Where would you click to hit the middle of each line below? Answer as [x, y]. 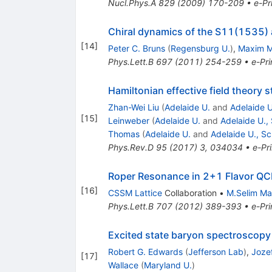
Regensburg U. [200, 48]
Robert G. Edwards [145, 251]
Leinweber [128, 120]
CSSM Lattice [135, 192]
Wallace [123, 265]
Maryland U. [168, 265]
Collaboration [189, 192]
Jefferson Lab [216, 251]
